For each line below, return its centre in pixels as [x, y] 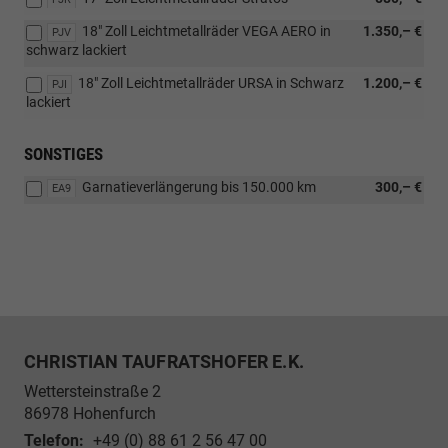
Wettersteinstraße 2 [92, 392]
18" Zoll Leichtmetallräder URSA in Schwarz [211, 83]
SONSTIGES [63, 154]
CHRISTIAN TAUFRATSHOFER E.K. [164, 362]
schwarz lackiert [76, 50]
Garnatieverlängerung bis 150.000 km [199, 187]
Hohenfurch [114, 414]
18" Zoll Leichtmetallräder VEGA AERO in [206, 31]
